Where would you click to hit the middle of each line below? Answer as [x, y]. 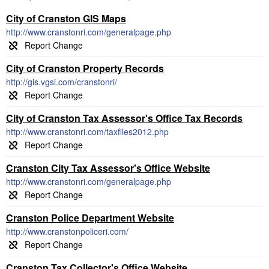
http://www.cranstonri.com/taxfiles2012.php [87, 131]
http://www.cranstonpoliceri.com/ [67, 231]
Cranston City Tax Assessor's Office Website [108, 168]
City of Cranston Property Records [85, 68]
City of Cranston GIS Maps [66, 18]
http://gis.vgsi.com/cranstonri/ [62, 82]
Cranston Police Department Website [90, 218]
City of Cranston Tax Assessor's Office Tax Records [124, 118]
